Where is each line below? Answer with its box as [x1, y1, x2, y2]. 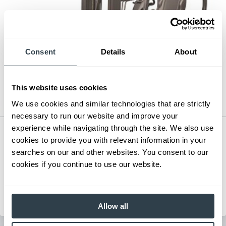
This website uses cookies [12, 83, 107, 92]
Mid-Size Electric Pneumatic [12, 129, 150, 141]
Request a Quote [86, 193, 140, 202]
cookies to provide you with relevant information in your [12, 135, 206, 144]
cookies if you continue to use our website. [12, 159, 162, 168]
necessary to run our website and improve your [12, 111, 178, 120]
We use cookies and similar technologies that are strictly [12, 99, 211, 108]
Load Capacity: [12, 155, 69, 165]
